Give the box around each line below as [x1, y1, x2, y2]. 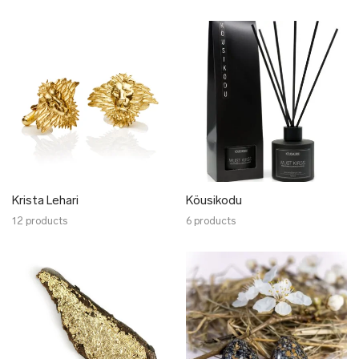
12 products [12, 216, 67, 227]
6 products [186, 216, 236, 227]
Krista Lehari [12, 196, 79, 208]
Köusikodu [186, 196, 242, 208]
